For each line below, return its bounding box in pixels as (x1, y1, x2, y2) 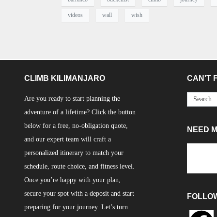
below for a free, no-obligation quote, (24, 122, 128, 129)
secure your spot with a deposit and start (24, 189, 134, 197)
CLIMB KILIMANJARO (24, 74, 105, 82)
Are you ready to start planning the (24, 94, 120, 102)
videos (68, 12, 83, 19)
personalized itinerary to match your (24, 149, 124, 156)
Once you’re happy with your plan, (24, 176, 121, 184)
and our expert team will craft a (24, 135, 111, 143)
